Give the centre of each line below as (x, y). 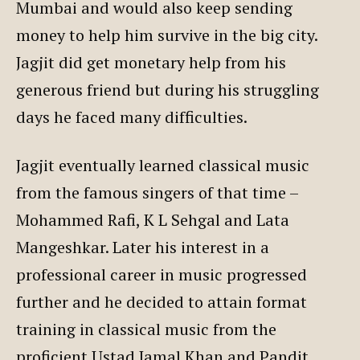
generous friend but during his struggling (168, 89)
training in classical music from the (146, 329)
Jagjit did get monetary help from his (151, 62)
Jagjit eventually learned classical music (163, 165)
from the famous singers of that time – (157, 192)
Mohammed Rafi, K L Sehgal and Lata (153, 219)
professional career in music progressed (162, 274)
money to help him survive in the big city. (167, 35)
